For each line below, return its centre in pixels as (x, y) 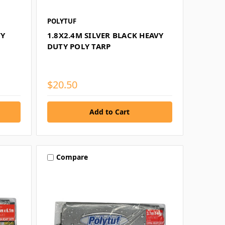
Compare (72, 157)
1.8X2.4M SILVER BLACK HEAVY (105, 35)
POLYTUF (62, 21)
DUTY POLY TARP (79, 46)
